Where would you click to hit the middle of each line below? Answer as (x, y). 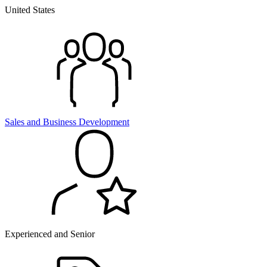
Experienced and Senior (50, 234)
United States (30, 10)
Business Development (85, 122)
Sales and (23, 122)
